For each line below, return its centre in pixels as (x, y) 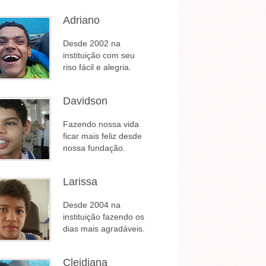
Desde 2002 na (92, 43)
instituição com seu (99, 55)
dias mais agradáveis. (104, 229)
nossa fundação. (94, 148)
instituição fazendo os (104, 217)
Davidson (85, 101)
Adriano (81, 20)
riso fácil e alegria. (97, 67)
